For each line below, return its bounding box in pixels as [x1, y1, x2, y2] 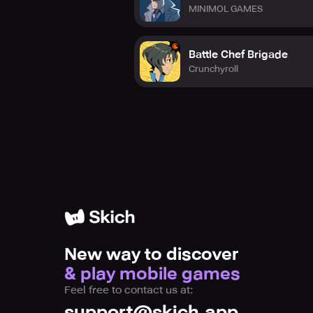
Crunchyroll [189, 63, 238, 74]
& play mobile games [64, 264, 240, 284]
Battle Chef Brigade [189, 48, 288, 61]
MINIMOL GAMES [189, 3, 263, 14]
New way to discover [64, 245, 238, 264]
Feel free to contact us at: [64, 284, 193, 296]
